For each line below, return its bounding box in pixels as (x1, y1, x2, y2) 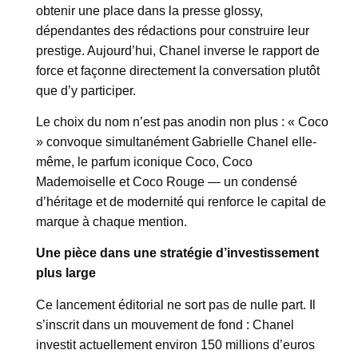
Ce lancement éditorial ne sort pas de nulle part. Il (36, 297, 316, 312)
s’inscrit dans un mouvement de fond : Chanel (36, 317, 294, 332)
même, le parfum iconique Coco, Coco (36, 154, 253, 169)
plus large (36, 266, 96, 280)
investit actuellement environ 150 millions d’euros (36, 337, 315, 352)
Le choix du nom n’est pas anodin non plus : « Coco (36, 114, 328, 129)
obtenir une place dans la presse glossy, (36, 3, 263, 18)
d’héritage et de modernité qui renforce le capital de (36, 194, 326, 209)
